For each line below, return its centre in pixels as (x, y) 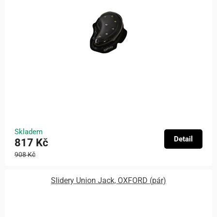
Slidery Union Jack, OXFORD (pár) (108, 181)
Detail (183, 139)
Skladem (29, 132)
